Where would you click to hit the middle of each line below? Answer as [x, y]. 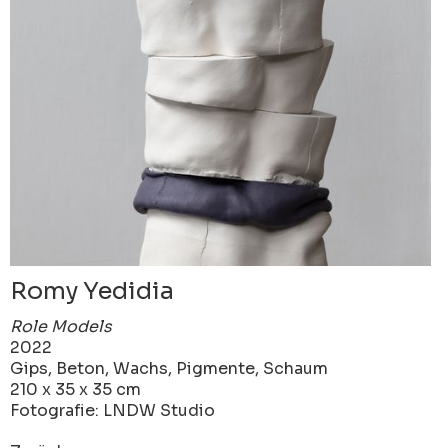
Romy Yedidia [92, 290]
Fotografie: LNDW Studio [112, 410]
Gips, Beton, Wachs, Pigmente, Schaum [169, 368]
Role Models [61, 326]
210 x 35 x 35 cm [75, 389]
